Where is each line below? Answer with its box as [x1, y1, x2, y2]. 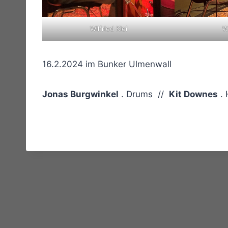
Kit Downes [169, 89, 218, 99]
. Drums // [119, 89, 169, 99]
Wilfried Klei [90, 24, 127, 33]
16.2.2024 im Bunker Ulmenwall [42, 59, 172, 69]
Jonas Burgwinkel [42, 89, 119, 99]
